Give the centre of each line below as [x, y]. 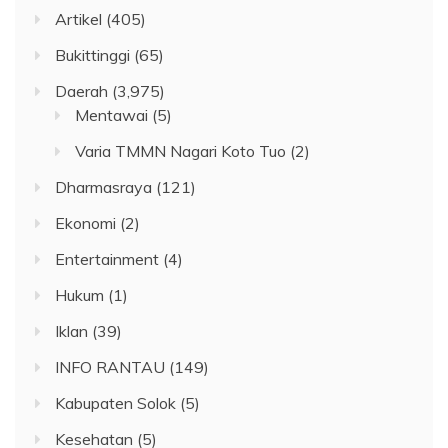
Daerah [81, 90]
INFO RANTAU [110, 366]
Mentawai [111, 114]
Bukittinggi [92, 54]
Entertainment [107, 258]
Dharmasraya [103, 186]
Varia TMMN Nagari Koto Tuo [180, 150]
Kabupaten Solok [115, 402]
